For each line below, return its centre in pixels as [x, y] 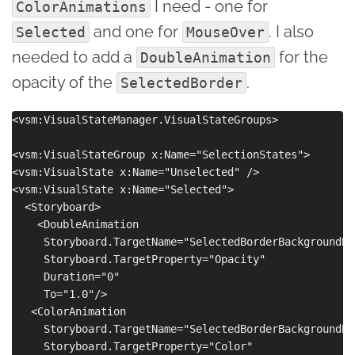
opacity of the [64, 82]
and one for [136, 31]
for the [302, 57]
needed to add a [74, 57]
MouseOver [225, 32]
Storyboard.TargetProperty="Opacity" [139, 259]
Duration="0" [66, 276]
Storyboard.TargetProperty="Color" [132, 346]
